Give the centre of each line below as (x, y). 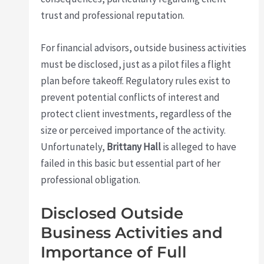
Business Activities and (132, 233)
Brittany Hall (134, 146)
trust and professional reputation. (113, 15)
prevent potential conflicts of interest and (131, 97)
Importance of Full (114, 253)
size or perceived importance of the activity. (133, 130)
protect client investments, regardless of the (136, 113)
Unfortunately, (74, 146)
